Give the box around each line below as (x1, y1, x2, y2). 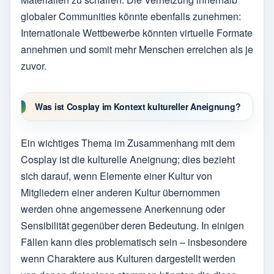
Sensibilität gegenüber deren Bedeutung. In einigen (21, 218, 244, 232)
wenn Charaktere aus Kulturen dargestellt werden (21, 251, 235, 265)
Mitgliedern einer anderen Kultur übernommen (21, 185, 220, 199)
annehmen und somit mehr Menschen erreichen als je (21, 42, 253, 57)
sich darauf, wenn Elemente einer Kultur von (21, 168, 212, 183)
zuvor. (21, 59, 46, 73)
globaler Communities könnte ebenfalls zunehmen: (21, 9, 241, 24)
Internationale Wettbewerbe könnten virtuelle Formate (21, 26, 253, 40)
